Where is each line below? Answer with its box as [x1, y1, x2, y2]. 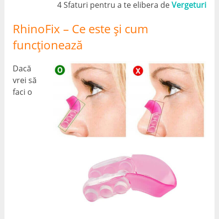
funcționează [13, 37, 83, 53]
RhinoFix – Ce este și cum [13, 21, 149, 37]
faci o [13, 87, 33, 98]
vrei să [13, 75, 37, 86]
